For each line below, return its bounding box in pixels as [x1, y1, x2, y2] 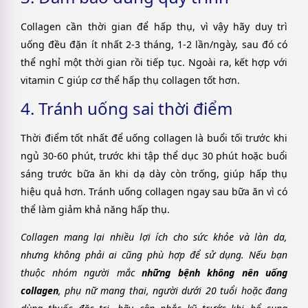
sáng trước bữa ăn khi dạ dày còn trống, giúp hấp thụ [21, 166, 287, 180]
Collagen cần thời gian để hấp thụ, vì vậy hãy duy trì [21, 19, 287, 33]
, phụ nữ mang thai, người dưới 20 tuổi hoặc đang [58, 284, 287, 298]
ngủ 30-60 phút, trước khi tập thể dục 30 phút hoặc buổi [21, 148, 287, 162]
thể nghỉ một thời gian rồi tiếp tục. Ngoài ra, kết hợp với [21, 55, 287, 69]
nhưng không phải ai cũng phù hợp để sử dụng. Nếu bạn [21, 248, 287, 262]
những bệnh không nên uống [142, 266, 287, 280]
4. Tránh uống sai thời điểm [21, 96, 232, 120]
